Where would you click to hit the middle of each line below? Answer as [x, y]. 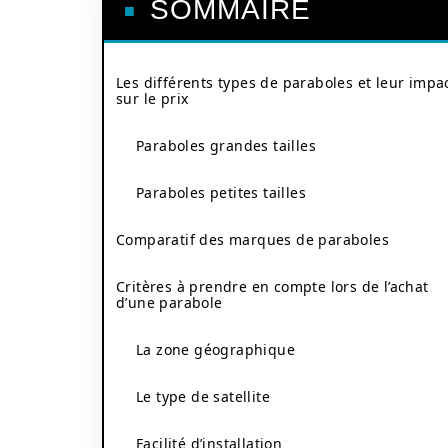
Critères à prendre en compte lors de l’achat [272, 286]
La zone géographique [215, 349]
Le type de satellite [203, 396]
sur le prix [152, 98]
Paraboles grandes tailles [226, 145]
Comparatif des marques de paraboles [252, 239]
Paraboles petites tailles [221, 192]
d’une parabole [169, 302]
